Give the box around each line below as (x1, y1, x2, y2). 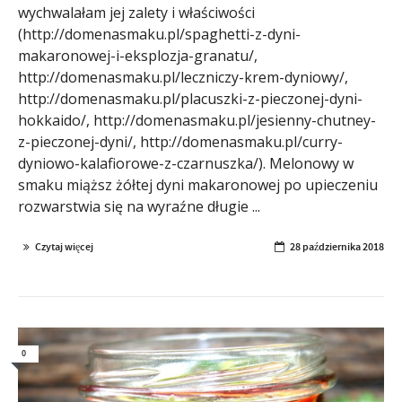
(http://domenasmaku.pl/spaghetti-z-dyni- (18, 23, 301, 44)
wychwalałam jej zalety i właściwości (18, 2, 255, 22)
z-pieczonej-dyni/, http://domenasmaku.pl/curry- (18, 131, 343, 152)
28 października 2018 (290, 239, 384, 254)
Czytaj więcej (35, 239, 93, 254)
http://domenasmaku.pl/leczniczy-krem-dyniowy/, (18, 66, 348, 87)
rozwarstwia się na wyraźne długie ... (18, 196, 260, 216)
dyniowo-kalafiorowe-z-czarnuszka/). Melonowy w (18, 153, 354, 173)
